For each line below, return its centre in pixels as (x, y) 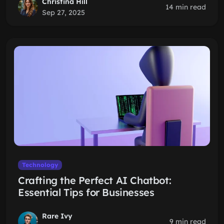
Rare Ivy (57, 216)
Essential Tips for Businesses (86, 192)
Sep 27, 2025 (63, 12)
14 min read (186, 7)
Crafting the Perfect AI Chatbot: (95, 180)
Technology (40, 165)
